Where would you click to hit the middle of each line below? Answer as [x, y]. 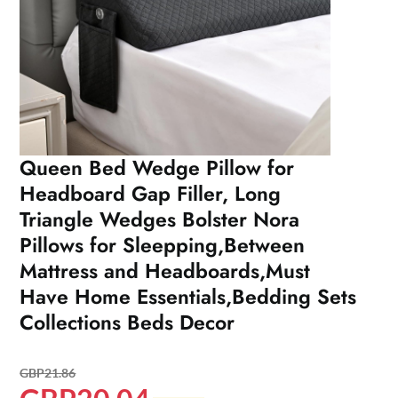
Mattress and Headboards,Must [165, 271]
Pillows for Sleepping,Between [163, 246]
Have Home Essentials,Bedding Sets [188, 297]
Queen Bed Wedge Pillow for [157, 168]
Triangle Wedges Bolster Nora [160, 220]
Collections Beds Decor [127, 323]
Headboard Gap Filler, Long [151, 194]
